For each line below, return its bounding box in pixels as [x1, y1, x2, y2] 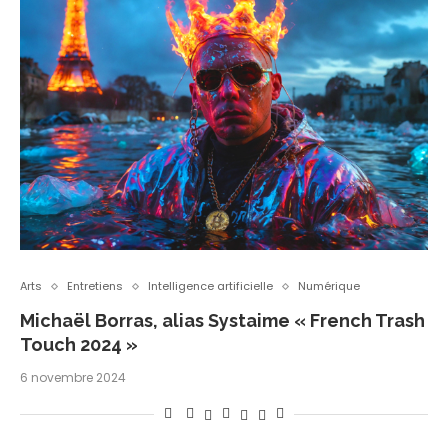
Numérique [298, 278, 360, 295]
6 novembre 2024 [20, 369, 126, 387]
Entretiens [67, 278, 123, 295]
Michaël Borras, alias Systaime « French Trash [20, 310, 425, 332]
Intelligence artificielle [148, 278, 273, 295]
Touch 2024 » [20, 334, 138, 356]
